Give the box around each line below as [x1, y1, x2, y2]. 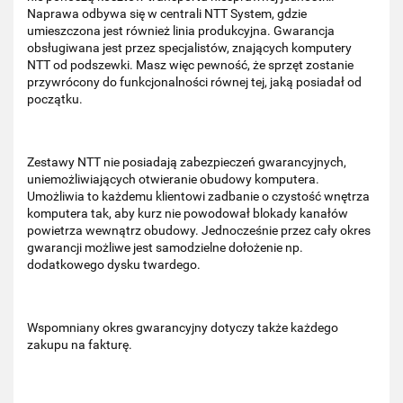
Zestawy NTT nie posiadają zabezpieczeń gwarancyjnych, [27, 154, 346, 169]
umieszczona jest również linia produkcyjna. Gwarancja [27, 22, 335, 38]
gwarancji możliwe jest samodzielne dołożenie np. [27, 239, 303, 255]
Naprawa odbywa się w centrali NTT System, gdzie [27, 5, 307, 21]
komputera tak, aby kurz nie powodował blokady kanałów [27, 205, 348, 220]
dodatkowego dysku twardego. [27, 256, 201, 272]
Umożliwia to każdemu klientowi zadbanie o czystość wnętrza [27, 188, 370, 203]
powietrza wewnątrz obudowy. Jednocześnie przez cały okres [27, 222, 371, 237]
